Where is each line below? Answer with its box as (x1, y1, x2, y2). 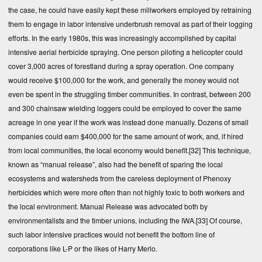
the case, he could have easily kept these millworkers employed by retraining (8, 5, 251, 15)
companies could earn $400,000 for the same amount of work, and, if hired (8, 131, 243, 142)
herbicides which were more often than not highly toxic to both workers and (8, 187, 244, 198)
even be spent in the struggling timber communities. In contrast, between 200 (8, 89, 251, 99)
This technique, (201, 145, 251, 156)
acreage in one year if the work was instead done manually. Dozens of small (8, 117, 249, 127)
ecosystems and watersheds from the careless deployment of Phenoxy (8, 173, 231, 184)
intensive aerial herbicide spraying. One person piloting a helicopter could (8, 47, 243, 57)
